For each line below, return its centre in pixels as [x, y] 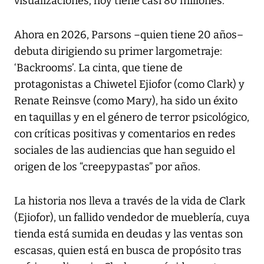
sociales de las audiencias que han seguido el [125, 151]
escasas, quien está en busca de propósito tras [128, 251]
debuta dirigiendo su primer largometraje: [118, 52]
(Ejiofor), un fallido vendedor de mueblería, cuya [132, 218]
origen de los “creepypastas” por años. [107, 167]
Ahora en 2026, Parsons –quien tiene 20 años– [129, 35]
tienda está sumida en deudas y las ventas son [128, 234]
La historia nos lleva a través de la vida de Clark [130, 201]
